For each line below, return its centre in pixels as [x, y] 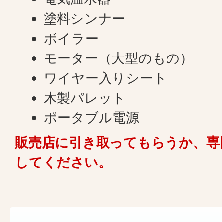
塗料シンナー [85, 19]
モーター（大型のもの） [119, 58]
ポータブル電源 [92, 118]
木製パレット [85, 98]
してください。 [63, 162]
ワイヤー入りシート [106, 78]
